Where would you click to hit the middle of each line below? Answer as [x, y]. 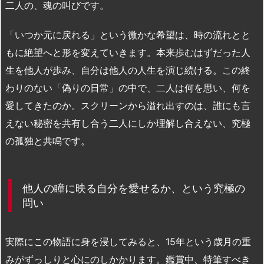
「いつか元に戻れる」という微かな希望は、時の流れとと [128, 35]
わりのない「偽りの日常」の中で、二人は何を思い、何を [128, 88]
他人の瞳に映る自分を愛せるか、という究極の [134, 189]
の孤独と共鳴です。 [48, 141]
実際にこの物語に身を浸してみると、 [85, 241]
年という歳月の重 [213, 241]
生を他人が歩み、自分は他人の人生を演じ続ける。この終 [128, 70]
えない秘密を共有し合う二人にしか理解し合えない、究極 [128, 123]
